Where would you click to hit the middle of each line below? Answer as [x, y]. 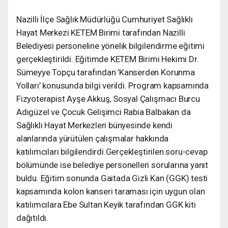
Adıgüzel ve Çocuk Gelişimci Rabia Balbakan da [104, 112]
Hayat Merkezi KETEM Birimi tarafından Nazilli [101, 32]
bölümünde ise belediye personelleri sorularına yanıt [112, 165]
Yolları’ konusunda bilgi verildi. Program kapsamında [113, 85]
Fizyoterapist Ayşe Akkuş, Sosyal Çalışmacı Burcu [108, 98]
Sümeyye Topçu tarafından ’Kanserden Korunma [106, 72]
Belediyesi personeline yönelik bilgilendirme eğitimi [111, 46]
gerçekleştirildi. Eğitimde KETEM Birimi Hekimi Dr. [108, 59]
